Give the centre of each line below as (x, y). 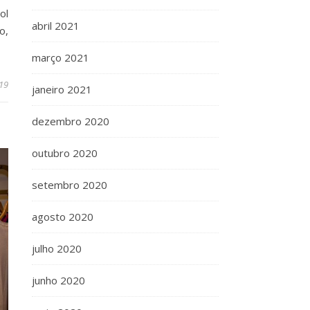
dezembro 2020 (71, 121)
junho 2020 (58, 280)
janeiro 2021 (62, 89)
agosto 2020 (63, 217)
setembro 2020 (70, 185)
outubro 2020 (65, 153)
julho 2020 (57, 248)
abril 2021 (56, 26)
